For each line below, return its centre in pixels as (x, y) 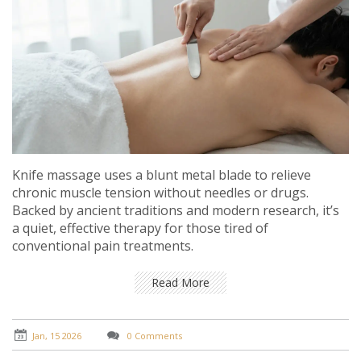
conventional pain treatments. (103, 246)
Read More (180, 283)
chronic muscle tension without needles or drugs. (160, 193)
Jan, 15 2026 (57, 335)
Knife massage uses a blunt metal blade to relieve (162, 175)
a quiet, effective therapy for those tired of (140, 228)
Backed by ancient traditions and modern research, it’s (176, 211)
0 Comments (154, 335)
